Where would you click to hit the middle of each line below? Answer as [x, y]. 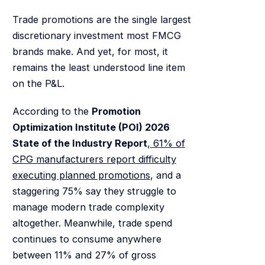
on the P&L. [38, 83]
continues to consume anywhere [87, 239]
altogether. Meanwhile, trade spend [92, 223]
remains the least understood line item [98, 67]
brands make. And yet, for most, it [90, 51]
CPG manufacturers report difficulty [94, 159]
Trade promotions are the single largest [101, 19]
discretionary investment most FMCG [96, 35]
